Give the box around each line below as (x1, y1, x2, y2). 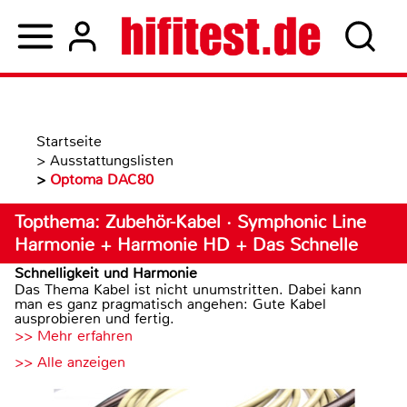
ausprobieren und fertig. (15, 309, 174, 328)
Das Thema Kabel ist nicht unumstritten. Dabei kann (15, 280, 362, 299)
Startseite (36, 132, 102, 151)
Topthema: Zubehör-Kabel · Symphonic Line (15, 211, 366, 233)
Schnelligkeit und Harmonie (15, 263, 197, 283)
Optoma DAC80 (50, 170, 154, 189)
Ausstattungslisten (50, 151, 174, 170)
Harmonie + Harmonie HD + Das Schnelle (15, 233, 358, 256)
